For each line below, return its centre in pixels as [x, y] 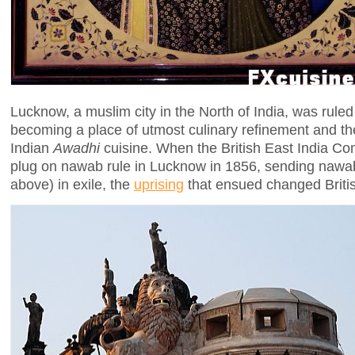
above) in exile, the [72, 184]
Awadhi [76, 147]
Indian [32, 147]
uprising [159, 184]
